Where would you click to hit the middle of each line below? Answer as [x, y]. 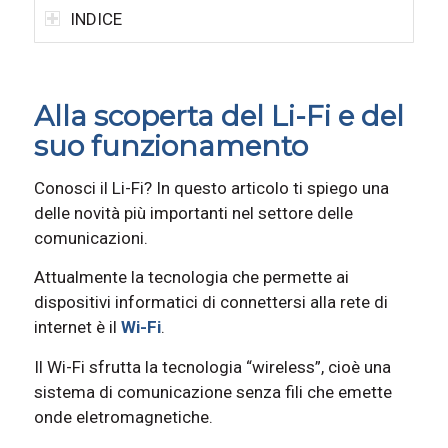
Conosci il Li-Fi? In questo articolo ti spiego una [211, 187]
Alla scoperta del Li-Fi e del [218, 116]
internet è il [77, 327]
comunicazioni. [90, 237]
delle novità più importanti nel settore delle [193, 212]
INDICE [95, 19]
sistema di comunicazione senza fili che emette [212, 391]
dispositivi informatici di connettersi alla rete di [210, 302]
